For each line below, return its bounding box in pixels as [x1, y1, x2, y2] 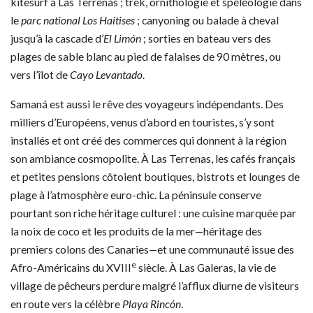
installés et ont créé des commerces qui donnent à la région [10, 133, 286, 147]
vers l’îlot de [10, 67, 70, 81]
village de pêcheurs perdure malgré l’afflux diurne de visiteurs [10, 279, 299, 292]
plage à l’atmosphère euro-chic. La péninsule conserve [10, 188, 261, 201]
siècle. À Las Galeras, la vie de [136, 261, 276, 274]
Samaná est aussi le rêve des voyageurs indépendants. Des [10, 97, 284, 110]
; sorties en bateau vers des [141, 31, 271, 45]
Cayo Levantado [70, 67, 143, 81]
